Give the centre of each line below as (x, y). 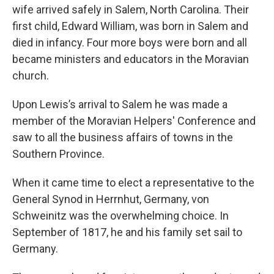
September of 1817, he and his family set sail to (127, 232)
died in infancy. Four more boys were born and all (130, 43)
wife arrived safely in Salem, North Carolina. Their (131, 9)
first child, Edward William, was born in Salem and (130, 26)
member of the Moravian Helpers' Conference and (134, 121)
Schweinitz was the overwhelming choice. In (120, 216)
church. (31, 76)
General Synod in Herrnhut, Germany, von (111, 199)
